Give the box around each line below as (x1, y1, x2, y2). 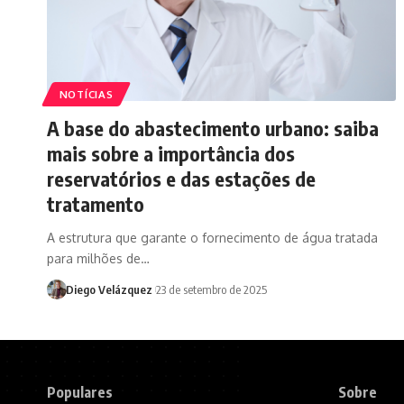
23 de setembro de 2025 (155, 281, 267, 297)
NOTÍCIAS (59, 87, 114, 101)
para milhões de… (47, 250, 150, 266)
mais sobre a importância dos (47, 140, 295, 166)
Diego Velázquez (65, 281, 152, 297)
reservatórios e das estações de (47, 165, 316, 191)
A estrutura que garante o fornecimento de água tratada (47, 229, 378, 245)
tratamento (47, 190, 144, 216)
